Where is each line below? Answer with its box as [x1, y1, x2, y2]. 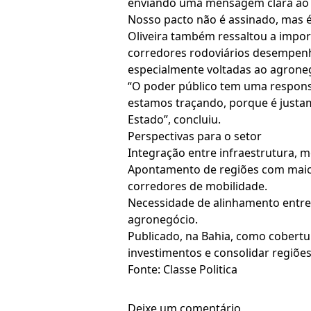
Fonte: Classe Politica [128, 262, 237, 277]
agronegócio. [128, 212, 198, 227]
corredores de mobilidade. [128, 178, 267, 194]
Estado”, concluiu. [128, 112, 221, 127]
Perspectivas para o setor [128, 128, 262, 144]
